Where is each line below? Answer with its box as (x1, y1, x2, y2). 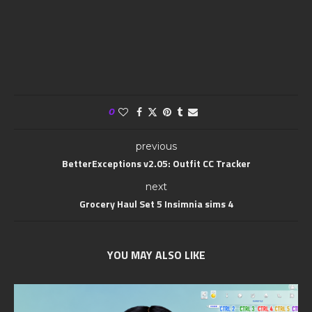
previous (135, 140, 177, 153)
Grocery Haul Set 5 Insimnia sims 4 (79, 196, 233, 212)
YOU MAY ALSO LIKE (107, 247, 205, 264)
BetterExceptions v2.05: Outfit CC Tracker (61, 156, 251, 171)
